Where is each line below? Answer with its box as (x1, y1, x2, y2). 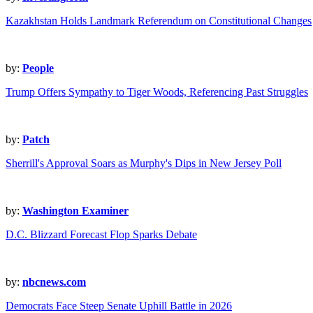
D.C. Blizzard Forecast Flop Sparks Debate (6, 228, 197, 241)
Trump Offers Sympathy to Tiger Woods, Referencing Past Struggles (6, 86, 308, 99)
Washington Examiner (22, 205, 129, 217)
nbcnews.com (22, 276, 86, 289)
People (22, 62, 54, 75)
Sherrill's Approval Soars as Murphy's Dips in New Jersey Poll (6, 157, 282, 170)
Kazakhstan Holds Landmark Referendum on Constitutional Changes (6, 15, 312, 27)
